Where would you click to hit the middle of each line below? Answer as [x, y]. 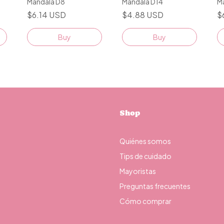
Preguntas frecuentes [155, 186]
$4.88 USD [143, 14]
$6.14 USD [46, 14]
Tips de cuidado [145, 156]
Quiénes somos [145, 141]
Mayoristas [138, 171]
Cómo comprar [145, 201]
